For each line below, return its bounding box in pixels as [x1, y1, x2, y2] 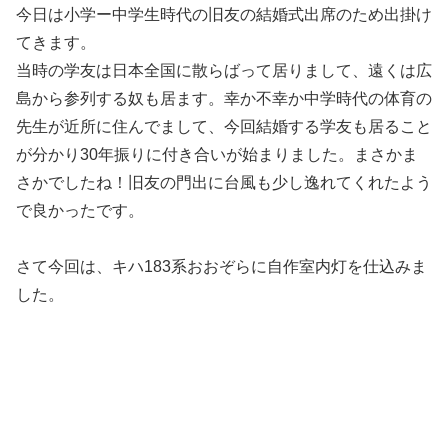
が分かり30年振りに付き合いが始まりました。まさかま [16, 145, 418, 163]
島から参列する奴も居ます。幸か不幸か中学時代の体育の [16, 89, 432, 107]
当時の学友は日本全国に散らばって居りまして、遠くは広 [16, 61, 432, 79]
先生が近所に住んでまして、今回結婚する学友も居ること [16, 117, 432, 135]
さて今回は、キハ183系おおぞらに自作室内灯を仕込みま [16, 257, 427, 275]
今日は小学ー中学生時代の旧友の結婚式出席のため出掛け [16, 5, 432, 23]
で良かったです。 [16, 201, 144, 219]
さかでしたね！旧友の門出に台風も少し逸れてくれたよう [16, 173, 432, 191]
